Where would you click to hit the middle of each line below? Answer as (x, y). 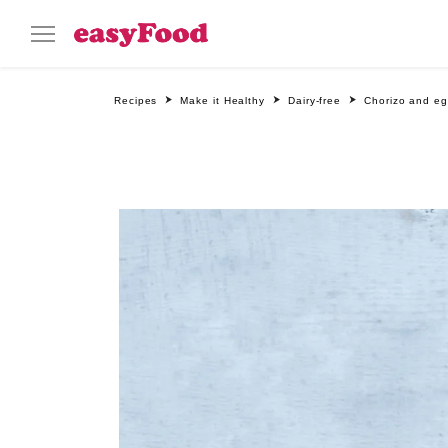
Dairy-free (315, 100)
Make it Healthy (223, 100)
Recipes (136, 100)
